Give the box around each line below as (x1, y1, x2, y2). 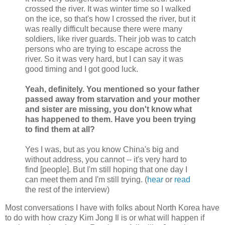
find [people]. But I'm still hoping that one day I (25, 165, 187, 174)
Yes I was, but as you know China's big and (25, 145, 179, 154)
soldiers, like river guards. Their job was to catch (25, 35, 196, 44)
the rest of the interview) (25, 185, 109, 194)
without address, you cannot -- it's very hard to (25, 155, 187, 164)
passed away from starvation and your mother (25, 95, 200, 104)
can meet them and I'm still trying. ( (25, 175, 147, 184)
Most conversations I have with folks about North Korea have (5, 203, 219, 212)
